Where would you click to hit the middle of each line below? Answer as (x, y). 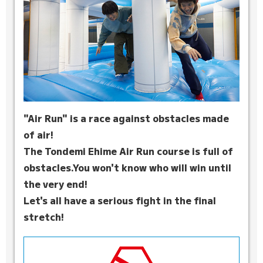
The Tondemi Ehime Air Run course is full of (128, 151)
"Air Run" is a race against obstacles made (126, 118)
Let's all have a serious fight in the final (120, 200)
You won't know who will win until (152, 167)
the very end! (55, 183)
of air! (38, 134)
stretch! (44, 216)
